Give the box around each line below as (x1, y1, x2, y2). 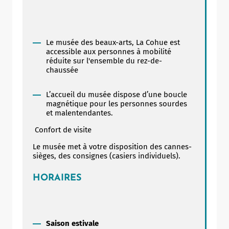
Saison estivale (46, 218, 99, 228)
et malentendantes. (46, 108, 117, 118)
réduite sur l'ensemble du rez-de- (46, 56, 162, 65)
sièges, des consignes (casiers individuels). (33, 151, 185, 161)
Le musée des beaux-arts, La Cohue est (46, 37, 180, 47)
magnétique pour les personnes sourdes (46, 99, 187, 108)
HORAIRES (33, 173, 82, 183)
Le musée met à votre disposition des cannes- (33, 142, 192, 151)
